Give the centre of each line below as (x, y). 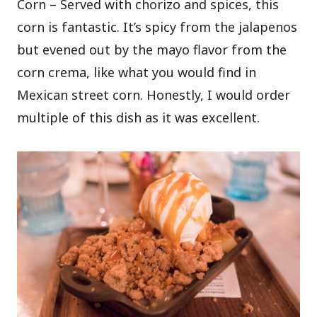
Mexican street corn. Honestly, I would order (154, 94)
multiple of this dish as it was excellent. (139, 117)
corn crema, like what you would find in (137, 72)
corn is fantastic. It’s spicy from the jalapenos (157, 27)
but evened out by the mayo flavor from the (152, 49)
